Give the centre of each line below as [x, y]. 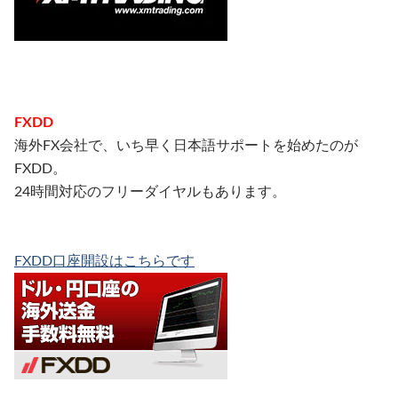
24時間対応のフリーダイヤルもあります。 [150, 191]
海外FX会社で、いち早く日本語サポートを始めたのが [186, 145]
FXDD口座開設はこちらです [104, 261]
